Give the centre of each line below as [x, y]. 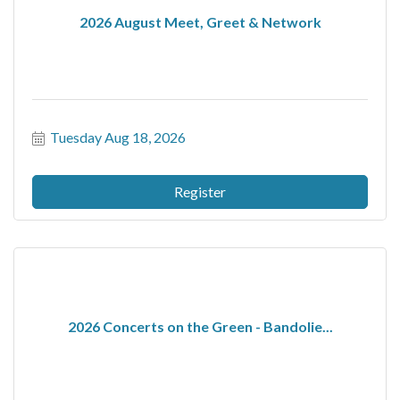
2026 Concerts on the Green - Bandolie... [200, 326]
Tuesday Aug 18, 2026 [118, 137]
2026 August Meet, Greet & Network [200, 21]
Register [200, 192]
